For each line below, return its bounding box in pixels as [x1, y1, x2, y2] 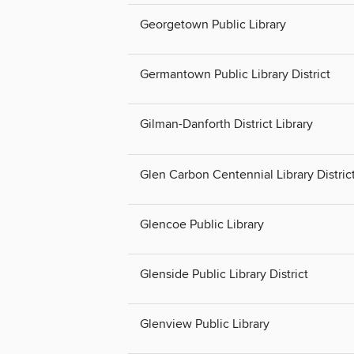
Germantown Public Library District [140, 66, 330, 83]
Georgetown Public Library [140, 17, 286, 33]
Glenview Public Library [140, 315, 269, 332]
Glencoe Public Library [140, 216, 264, 232]
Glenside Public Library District [140, 265, 308, 282]
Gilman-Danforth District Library [140, 116, 313, 133]
